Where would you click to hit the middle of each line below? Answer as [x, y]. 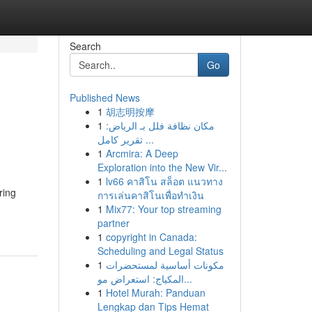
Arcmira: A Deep [142, 153]
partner [113, 223]
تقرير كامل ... [148, 139]
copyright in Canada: [151, 237]
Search [85, 46]
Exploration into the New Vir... [162, 167]
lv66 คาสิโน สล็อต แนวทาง [164, 181]
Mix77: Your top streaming [163, 209]
